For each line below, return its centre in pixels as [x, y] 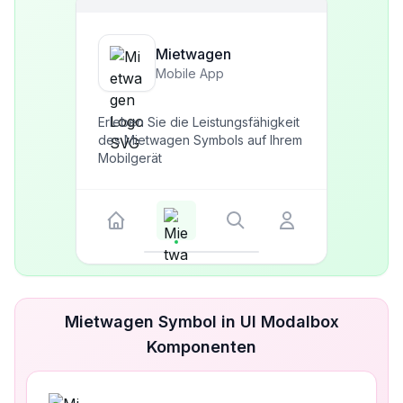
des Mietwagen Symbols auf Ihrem [200, 140]
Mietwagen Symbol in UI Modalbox [201, 322]
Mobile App [190, 73]
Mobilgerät [130, 158]
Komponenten [201, 347]
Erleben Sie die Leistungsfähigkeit [199, 122]
